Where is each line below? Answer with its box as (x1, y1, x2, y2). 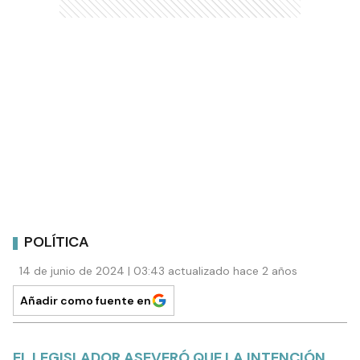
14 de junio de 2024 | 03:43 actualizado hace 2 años (19, 263, 297, 278)
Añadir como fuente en (20, 292, 151, 308)
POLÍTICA (24, 232, 89, 252)
